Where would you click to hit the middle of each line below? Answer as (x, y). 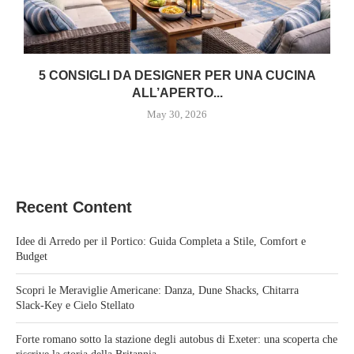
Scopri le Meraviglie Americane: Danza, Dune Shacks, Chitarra (157, 291)
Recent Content (74, 207)
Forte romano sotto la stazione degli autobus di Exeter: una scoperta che (177, 340)
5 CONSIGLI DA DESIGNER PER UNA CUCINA (177, 76)
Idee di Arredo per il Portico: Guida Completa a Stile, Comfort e (161, 242)
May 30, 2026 (177, 115)
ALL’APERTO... (177, 93)
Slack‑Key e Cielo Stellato (75, 306)
